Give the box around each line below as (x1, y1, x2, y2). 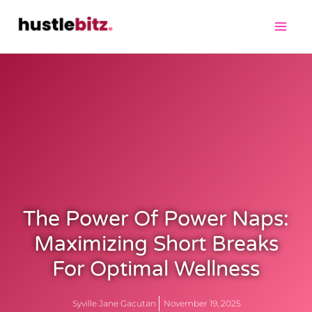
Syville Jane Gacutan (72, 297, 156, 309)
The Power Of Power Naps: (23, 205, 289, 232)
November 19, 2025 (163, 297, 241, 309)
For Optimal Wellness (52, 256, 260, 282)
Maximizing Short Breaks (33, 231, 279, 257)
